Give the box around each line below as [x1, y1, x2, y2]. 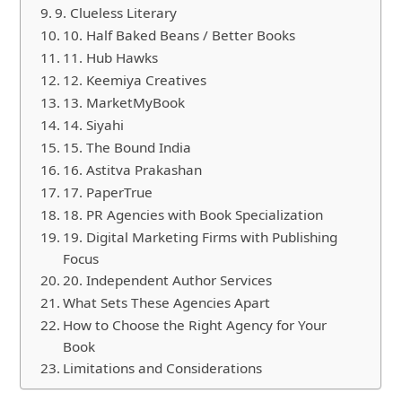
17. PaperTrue [63, 182, 153, 201]
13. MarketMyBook [63, 92, 186, 111]
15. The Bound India [63, 137, 192, 156]
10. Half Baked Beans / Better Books [63, 25, 296, 44]
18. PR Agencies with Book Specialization [63, 205, 324, 223]
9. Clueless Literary [55, 3, 178, 22]
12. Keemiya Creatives [63, 70, 207, 89]
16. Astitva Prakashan [63, 160, 203, 179]
